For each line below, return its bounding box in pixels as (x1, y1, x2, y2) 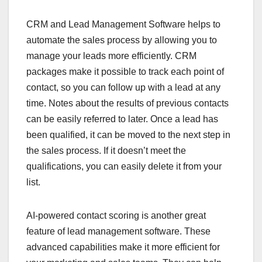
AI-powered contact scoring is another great (26, 211, 206, 221)
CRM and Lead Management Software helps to (26, 19, 220, 30)
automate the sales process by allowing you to (26, 35, 217, 46)
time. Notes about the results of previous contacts (26, 98, 229, 109)
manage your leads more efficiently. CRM (26, 51, 196, 61)
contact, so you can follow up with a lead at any (26, 82, 220, 93)
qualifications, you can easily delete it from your (26, 161, 222, 172)
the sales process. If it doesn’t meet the (26, 146, 186, 156)
